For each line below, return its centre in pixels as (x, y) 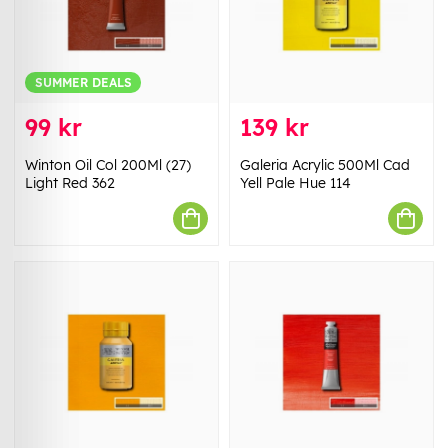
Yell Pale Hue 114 (295, 183)
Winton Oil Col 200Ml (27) (108, 165)
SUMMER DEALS (83, 82)
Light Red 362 (70, 183)
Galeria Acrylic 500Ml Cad (325, 165)
